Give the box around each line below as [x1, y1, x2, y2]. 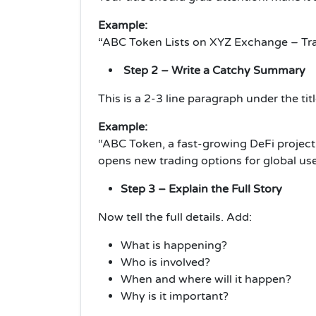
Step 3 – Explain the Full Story [121, 182, 282, 197]
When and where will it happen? [121, 272, 291, 287]
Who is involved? [121, 255, 210, 270]
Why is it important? [121, 289, 229, 304]
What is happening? [121, 238, 227, 253]
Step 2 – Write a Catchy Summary [121, 63, 305, 78]
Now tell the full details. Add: [98, 210, 252, 225]
